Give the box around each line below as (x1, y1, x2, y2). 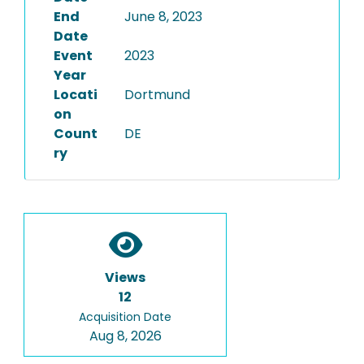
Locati (54, 85, 97, 104)
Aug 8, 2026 (89, 327, 162, 345)
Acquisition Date (79, 309, 171, 325)
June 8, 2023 (123, 7, 202, 26)
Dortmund (123, 85, 190, 104)
